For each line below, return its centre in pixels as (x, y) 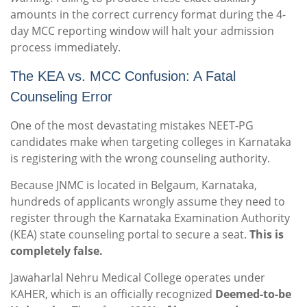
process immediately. (65, 48)
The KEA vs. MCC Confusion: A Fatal (123, 76)
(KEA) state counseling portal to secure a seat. (130, 235)
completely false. (57, 251)
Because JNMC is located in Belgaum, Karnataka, (134, 185)
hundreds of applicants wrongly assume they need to (148, 202)
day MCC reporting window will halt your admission (142, 31)
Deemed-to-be (253, 294)
